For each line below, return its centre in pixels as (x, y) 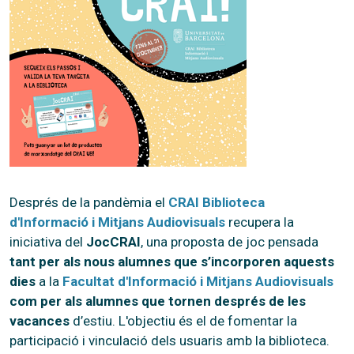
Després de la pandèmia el (89, 202)
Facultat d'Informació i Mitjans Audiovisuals (198, 281)
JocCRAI (113, 241)
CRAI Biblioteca (217, 202)
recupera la (260, 222)
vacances (40, 320)
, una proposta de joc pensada (230, 241)
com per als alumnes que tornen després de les (158, 301)
